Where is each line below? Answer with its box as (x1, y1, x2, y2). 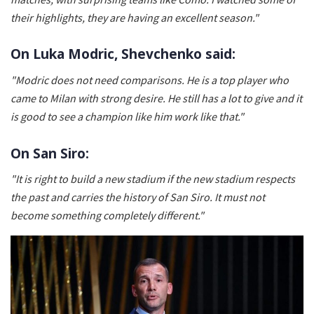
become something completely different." (11, 208, 204, 223)
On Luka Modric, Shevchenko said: (11, 44, 235, 64)
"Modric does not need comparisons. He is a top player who (11, 73, 289, 88)
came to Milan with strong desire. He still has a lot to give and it (11, 91, 302, 106)
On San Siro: (11, 143, 89, 163)
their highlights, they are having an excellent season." (11, 10, 259, 25)
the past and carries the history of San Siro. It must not (11, 190, 265, 205)
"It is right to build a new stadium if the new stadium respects (11, 172, 295, 186)
